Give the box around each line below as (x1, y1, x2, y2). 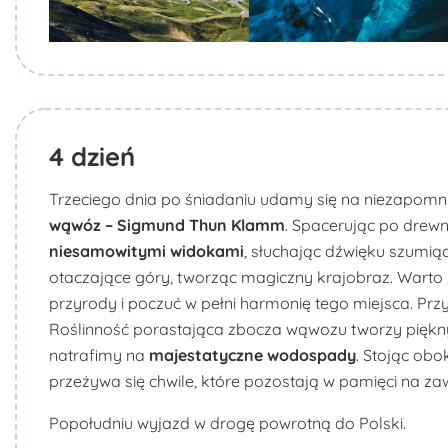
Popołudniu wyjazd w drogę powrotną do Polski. (49, 413, 406, 433)
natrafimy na (49, 345, 149, 365)
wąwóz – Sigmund (49, 215, 189, 235)
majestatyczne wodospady (149, 345, 356, 365)
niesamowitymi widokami (49, 241, 244, 261)
